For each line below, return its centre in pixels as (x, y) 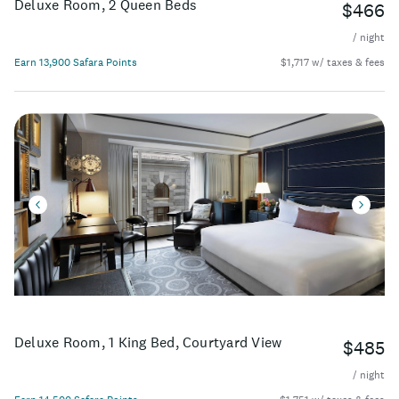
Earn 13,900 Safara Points (76, 62)
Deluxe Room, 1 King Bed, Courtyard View (148, 342)
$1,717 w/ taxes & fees (333, 62)
